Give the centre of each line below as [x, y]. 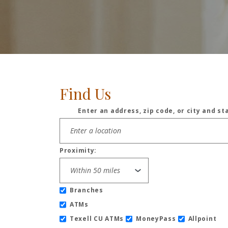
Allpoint [202, 218]
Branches [87, 190]
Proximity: [78, 150]
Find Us [85, 93]
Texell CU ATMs [97, 218]
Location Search [104, 116]
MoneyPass [156, 218]
